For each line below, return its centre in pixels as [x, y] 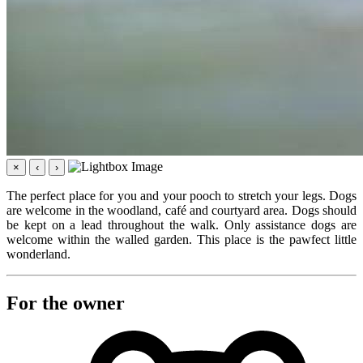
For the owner [66, 303]
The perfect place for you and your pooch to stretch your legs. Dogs [181, 195]
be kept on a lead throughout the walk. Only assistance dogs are [181, 224]
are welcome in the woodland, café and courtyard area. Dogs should [181, 210]
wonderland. [38, 254]
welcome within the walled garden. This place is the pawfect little [181, 239]
